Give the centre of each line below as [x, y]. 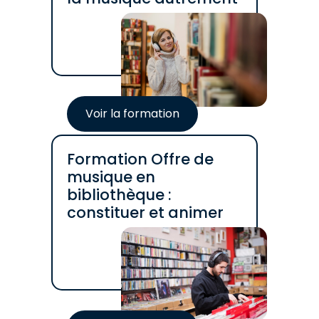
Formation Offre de [140, 159]
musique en [111, 177]
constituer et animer [145, 213]
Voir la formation [132, 114]
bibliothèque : [119, 195]
